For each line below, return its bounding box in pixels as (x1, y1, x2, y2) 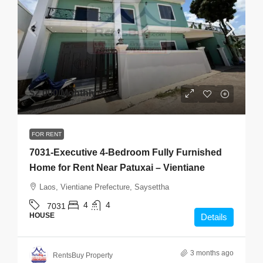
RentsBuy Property (53, 251, 113, 259)
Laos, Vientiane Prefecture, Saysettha (39, 183, 169, 191)
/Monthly (58, 88, 96, 98)
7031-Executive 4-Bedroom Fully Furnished (29, 147, 222, 157)
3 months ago (190, 249, 234, 257)
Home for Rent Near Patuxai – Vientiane (29, 163, 205, 173)
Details (201, 212, 227, 222)
